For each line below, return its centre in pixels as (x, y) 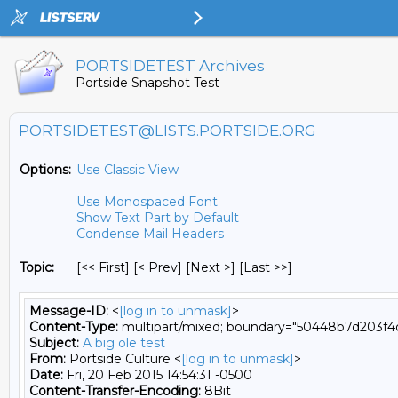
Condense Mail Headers (150, 234)
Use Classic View (127, 170)
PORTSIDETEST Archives (170, 66)
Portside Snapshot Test (147, 83)
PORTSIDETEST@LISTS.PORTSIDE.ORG (167, 131)
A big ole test (124, 343)
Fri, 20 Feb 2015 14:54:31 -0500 (158, 375)
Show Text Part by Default (158, 218)
